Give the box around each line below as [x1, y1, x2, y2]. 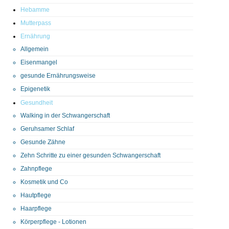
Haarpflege [20, 204, 52, 212]
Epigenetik [20, 85, 50, 93]
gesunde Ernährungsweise [20, 72, 96, 79]
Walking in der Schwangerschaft [20, 111, 110, 119]
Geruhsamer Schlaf [20, 125, 74, 132]
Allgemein [20, 45, 49, 53]
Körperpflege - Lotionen [20, 218, 86, 225]
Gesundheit [20, 99, 53, 106]
